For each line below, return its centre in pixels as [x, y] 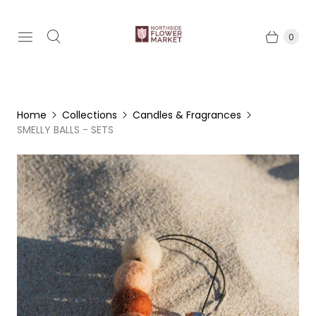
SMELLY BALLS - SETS [65, 130]
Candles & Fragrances [187, 115]
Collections [90, 115]
